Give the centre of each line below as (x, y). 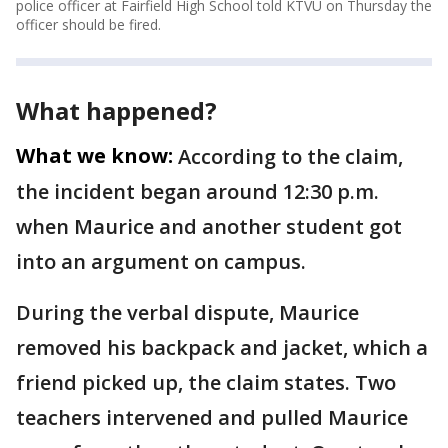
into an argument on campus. (161, 261)
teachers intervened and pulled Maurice (212, 417)
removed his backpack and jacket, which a (222, 347)
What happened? (116, 110)
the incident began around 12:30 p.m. (197, 191)
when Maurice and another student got (209, 226)
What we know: (94, 155)
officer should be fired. (88, 24)
